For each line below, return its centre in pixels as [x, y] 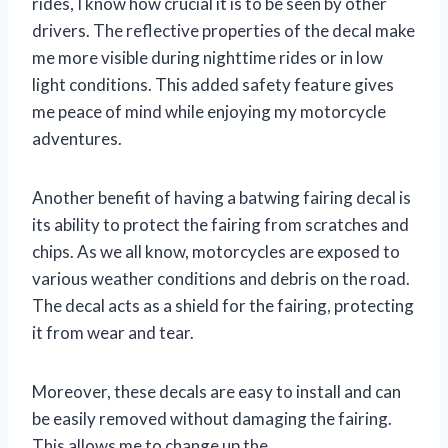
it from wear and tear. [113, 333]
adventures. [77, 139]
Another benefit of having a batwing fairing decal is [221, 198]
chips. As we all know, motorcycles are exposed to [216, 252]
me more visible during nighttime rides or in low [207, 58]
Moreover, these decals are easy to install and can [216, 392]
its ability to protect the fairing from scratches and [220, 225]
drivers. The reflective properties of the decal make [223, 31]
